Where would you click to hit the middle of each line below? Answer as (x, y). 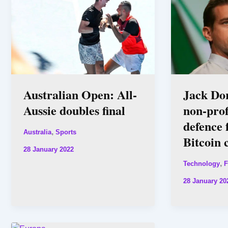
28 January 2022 (49, 150)
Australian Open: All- (80, 95)
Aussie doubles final (74, 110)
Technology (201, 164)
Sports (66, 132)
